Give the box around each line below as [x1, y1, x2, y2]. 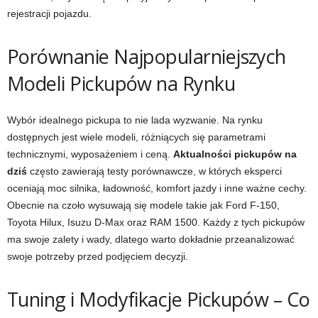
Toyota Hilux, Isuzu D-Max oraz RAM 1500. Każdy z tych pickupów [7, 216, 305, 228]
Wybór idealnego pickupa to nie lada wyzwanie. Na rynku [7, 114, 263, 126]
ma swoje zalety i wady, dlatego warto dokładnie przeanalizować [7, 234, 295, 245]
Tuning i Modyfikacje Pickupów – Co [7, 286, 310, 312]
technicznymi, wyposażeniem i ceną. [7, 148, 173, 160]
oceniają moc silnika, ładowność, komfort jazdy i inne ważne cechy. [7, 182, 307, 194]
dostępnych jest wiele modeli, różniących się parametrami [7, 131, 265, 143]
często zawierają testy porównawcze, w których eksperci [27, 165, 282, 177]
